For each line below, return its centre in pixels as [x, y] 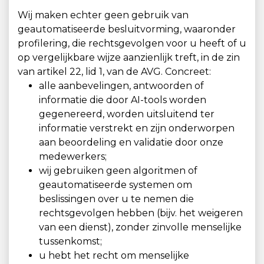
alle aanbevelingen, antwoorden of [121, 86]
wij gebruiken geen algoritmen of [118, 171]
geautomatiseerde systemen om [115, 185]
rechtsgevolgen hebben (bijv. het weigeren [141, 213]
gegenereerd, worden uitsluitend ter [127, 114]
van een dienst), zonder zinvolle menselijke [140, 227]
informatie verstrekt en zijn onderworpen [137, 128]
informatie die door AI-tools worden [123, 100]
